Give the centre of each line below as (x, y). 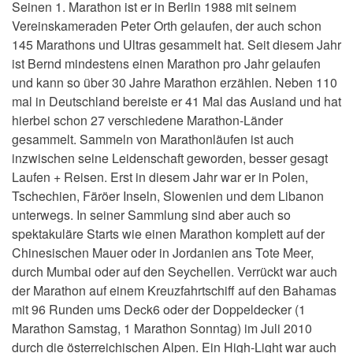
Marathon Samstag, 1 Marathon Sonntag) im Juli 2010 (162, 328)
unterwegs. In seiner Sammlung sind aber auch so (151, 214)
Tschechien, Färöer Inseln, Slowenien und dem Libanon (168, 195)
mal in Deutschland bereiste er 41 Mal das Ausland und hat (176, 101)
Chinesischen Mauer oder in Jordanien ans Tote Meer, (163, 252)
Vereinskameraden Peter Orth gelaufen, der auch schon (167, 25)
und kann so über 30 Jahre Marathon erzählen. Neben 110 (175, 82)
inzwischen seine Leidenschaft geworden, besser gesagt (170, 158)
